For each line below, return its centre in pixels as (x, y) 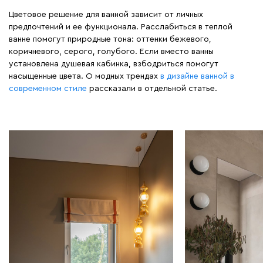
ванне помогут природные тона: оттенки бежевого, (110, 40)
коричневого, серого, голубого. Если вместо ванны (111, 52)
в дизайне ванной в (197, 77)
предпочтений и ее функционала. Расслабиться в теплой (121, 27)
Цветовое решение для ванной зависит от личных (106, 15)
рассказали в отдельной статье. (152, 89)
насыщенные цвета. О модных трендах (85, 77)
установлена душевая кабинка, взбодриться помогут (114, 64)
